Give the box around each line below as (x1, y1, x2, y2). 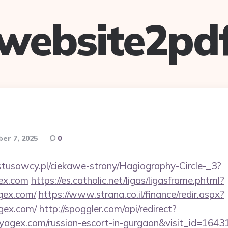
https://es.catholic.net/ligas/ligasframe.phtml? (31, 174, 224, 186)
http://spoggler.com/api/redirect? (39, 203, 177, 215)
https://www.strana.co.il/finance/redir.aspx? (38, 188, 224, 201)
